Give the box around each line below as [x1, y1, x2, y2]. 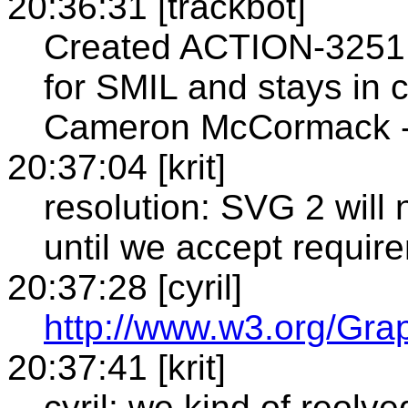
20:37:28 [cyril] [7, 267, 242, 307]
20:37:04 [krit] [7, 147, 226, 187]
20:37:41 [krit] [7, 347, 226, 387]
